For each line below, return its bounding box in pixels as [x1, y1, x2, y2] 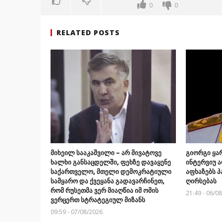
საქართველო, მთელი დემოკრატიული [51, 167, 171, 176]
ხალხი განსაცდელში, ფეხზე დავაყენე [51, 158, 171, 167]
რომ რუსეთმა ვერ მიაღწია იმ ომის [51, 186, 159, 195]
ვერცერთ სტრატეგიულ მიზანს [51, 195, 145, 205]
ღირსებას [185, 176, 217, 186]
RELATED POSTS [56, 28, 120, 38]
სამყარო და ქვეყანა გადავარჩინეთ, [51, 176, 165, 186]
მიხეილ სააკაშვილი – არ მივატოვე [51, 148, 162, 158]
